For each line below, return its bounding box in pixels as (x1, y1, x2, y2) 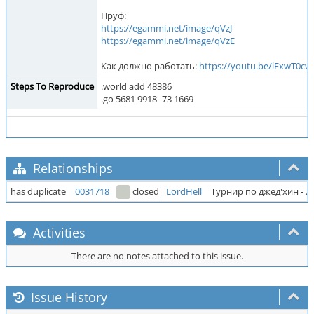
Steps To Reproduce (11, 80, 94, 93)
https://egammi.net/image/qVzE (101, 34, 235, 47)
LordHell (166, 185, 202, 198)
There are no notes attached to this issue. (71, 250, 243, 262)
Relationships (29, 160, 113, 177)
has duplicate (11, 185, 66, 198)
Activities (29, 224, 86, 241)
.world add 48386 (101, 80, 172, 93)
